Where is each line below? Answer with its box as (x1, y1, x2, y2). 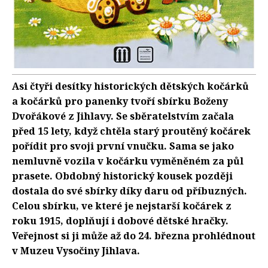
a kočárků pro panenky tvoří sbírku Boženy (12, 94, 228, 108)
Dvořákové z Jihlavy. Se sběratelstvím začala (12, 109, 234, 123)
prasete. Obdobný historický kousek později (12, 169, 233, 182)
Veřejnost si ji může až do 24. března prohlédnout (12, 229, 255, 242)
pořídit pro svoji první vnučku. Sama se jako (12, 139, 234, 153)
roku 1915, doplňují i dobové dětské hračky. (12, 214, 229, 227)
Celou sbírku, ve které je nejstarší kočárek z (12, 199, 232, 212)
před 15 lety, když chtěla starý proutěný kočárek (12, 124, 251, 138)
